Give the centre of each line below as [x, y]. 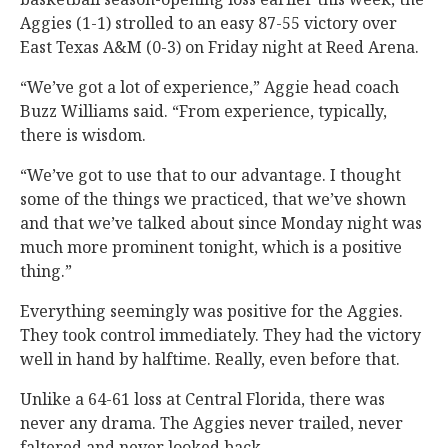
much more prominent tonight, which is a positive [211, 247]
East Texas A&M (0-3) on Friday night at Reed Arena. [219, 47]
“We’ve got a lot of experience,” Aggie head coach [209, 87]
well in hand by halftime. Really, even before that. [210, 359]
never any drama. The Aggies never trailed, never [211, 423]
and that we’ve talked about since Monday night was [221, 223]
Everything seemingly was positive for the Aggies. [211, 311]
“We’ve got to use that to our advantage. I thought [210, 175]
